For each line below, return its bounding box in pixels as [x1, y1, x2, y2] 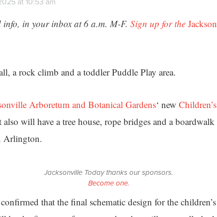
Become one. [88, 178, 129, 188]
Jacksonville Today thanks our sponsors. [44, 167, 173, 178]
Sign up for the [130, 17, 188, 30]
